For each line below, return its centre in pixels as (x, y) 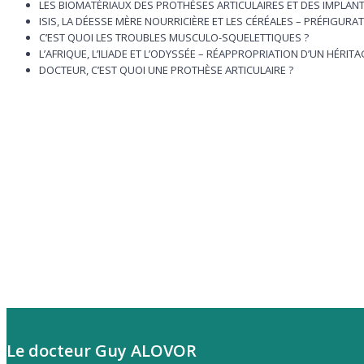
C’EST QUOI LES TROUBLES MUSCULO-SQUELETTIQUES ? (174, 37)
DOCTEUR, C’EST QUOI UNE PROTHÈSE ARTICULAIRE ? (166, 69)
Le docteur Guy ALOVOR (102, 350)
